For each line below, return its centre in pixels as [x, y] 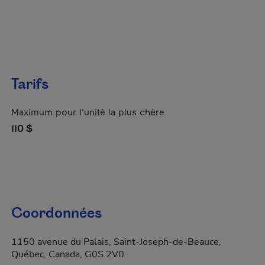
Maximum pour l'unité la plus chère [88, 112]
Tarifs [30, 85]
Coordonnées [56, 214]
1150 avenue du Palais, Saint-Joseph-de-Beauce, [116, 242]
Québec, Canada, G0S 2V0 [68, 254]
